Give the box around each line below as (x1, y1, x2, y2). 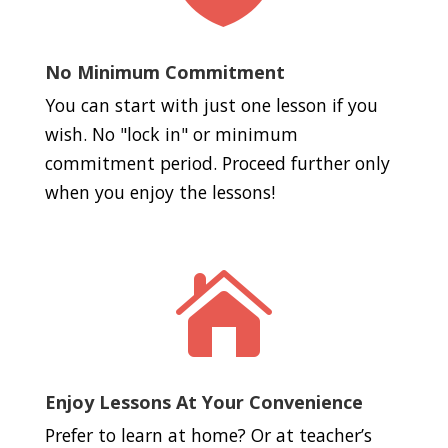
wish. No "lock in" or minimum (44, 122, 298, 147)
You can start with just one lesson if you (44, 93, 378, 118)
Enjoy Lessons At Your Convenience (44, 390, 363, 415)
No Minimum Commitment (44, 60, 285, 85)
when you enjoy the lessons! (44, 180, 275, 205)
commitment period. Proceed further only (44, 151, 390, 176)
